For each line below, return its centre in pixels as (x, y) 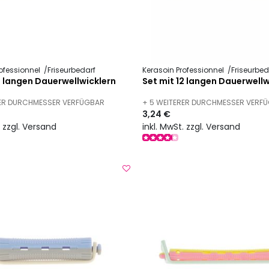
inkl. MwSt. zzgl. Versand (192, 126)
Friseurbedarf (71, 70)
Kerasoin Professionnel (184, 70)
